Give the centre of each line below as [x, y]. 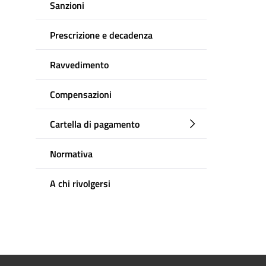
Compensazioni [81, 94]
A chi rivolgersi [80, 183]
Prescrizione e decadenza [101, 35]
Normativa [71, 153]
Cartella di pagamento [95, 124]
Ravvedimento [79, 64]
